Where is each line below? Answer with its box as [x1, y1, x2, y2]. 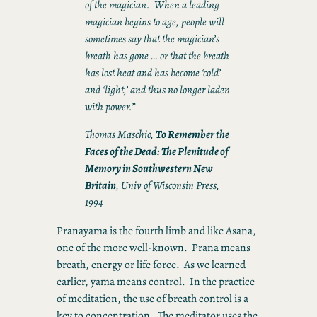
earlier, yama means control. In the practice [57, 274, 255, 289]
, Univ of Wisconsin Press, [116, 178, 219, 193]
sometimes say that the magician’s [85, 30, 219, 46]
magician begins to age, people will [85, 13, 224, 29]
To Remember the [156, 127, 229, 142]
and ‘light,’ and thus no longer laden [85, 81, 230, 97]
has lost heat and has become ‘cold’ [85, 64, 221, 80]
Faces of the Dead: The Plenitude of [85, 144, 229, 159]
